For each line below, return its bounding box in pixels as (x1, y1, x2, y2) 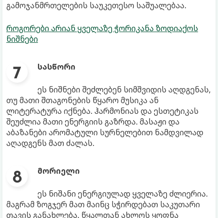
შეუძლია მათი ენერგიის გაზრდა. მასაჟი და (6, 116, 180, 127)
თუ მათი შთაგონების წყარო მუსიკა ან (6, 95, 159, 106)
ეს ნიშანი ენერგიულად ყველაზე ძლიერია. (37, 188, 208, 200)
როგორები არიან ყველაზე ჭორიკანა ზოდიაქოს (6, 23, 198, 34)
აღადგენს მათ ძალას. (6, 138, 94, 149)
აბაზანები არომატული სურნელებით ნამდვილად (6, 127, 203, 138)
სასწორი (37, 61, 75, 73)
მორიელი (37, 165, 80, 177)
